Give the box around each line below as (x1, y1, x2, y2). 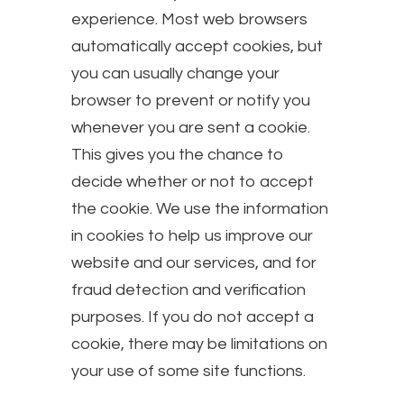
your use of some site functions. (71, 362, 306, 380)
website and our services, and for (71, 253, 317, 271)
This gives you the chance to (71, 145, 284, 163)
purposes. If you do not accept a (71, 308, 314, 326)
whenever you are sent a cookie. (71, 118, 310, 136)
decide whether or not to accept (71, 172, 314, 190)
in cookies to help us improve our (71, 226, 313, 244)
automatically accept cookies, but (71, 37, 323, 55)
